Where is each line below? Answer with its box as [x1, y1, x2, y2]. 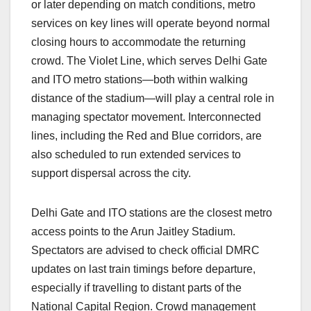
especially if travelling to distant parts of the [31, 281, 242, 294]
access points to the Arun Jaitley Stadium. [31, 225, 235, 237]
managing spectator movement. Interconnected [31, 110, 261, 123]
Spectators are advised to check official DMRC [31, 244, 260, 256]
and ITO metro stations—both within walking [31, 73, 248, 85]
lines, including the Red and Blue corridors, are [31, 129, 262, 142]
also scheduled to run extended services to [31, 148, 241, 160]
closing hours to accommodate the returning [31, 35, 246, 48]
